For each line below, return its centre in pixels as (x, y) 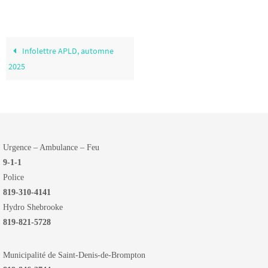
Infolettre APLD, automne (67, 51)
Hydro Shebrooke (33, 208)
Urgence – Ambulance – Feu (51, 148)
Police (13, 178)
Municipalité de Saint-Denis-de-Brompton (74, 255)
